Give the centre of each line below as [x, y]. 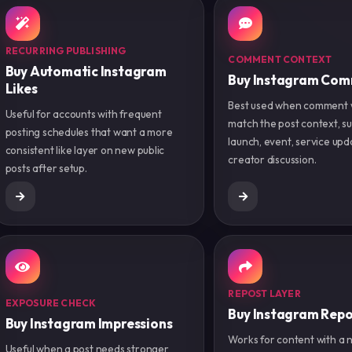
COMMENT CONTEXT [280, 59]
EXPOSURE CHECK [51, 302]
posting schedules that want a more [89, 132]
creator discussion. [272, 159]
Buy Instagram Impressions [89, 323]
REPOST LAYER [264, 294]
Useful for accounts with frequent [83, 114]
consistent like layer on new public [85, 150]
